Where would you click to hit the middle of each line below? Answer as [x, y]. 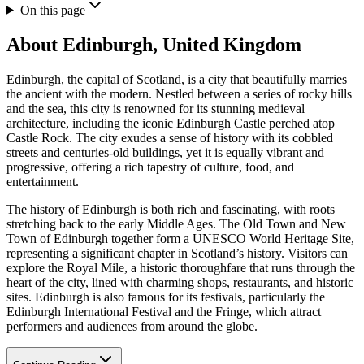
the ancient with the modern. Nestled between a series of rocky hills [179, 93]
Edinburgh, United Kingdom [182, 44]
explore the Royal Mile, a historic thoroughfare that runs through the [181, 267]
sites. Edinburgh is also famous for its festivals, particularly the [166, 297]
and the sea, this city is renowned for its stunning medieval [156, 108]
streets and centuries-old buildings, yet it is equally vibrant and [165, 152]
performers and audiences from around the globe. [132, 326]
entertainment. [43, 181]
